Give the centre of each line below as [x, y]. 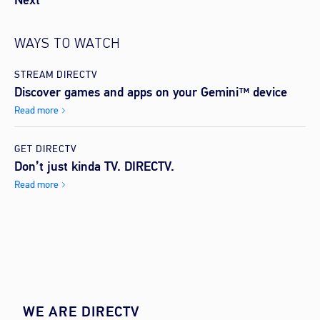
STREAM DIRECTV [56, 75]
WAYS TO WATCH [67, 45]
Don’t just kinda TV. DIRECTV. [94, 167]
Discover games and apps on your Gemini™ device [152, 92]
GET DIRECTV [46, 149]
